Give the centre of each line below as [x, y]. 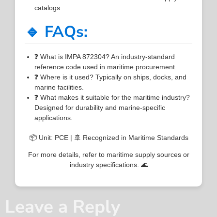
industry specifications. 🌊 [108, 164]
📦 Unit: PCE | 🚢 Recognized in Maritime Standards [108, 137]
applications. [54, 117]
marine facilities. [59, 87]
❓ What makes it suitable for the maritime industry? [112, 97]
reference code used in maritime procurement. [106, 67]
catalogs [47, 8]
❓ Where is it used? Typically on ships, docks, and [111, 77]
